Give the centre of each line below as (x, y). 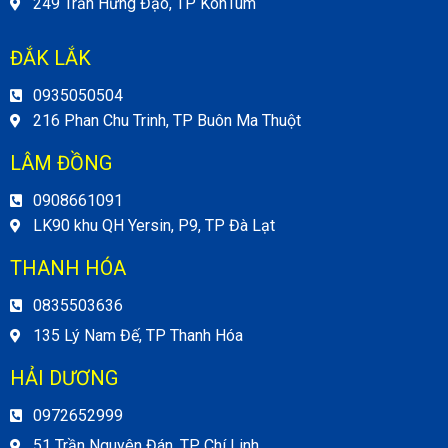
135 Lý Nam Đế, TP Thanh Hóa (137, 336)
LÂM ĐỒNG (61, 163)
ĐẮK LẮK (50, 58)
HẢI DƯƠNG (64, 378)
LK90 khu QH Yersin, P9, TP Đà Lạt (153, 226)
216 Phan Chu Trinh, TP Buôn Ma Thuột (166, 121)
